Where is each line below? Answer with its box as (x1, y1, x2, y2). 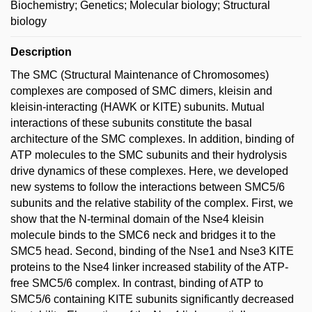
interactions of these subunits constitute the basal (10, 116, 252, 129)
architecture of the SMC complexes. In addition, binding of (10, 132, 294, 145)
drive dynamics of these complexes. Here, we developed (10, 164, 288, 177)
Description (10, 45, 72, 58)
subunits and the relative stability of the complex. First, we (10, 196, 293, 209)
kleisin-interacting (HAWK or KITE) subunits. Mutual (10, 100, 265, 113)
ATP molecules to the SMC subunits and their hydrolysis (10, 148, 287, 161)
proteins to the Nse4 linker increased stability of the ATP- (10, 260, 288, 273)
